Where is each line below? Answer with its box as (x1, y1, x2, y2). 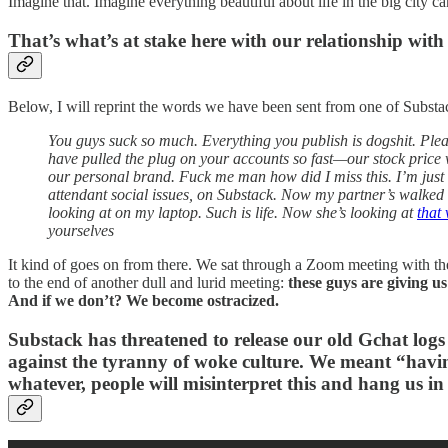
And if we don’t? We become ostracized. (8, 291, 279, 309)
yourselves (48, 221, 114, 239)
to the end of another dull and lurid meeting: (8, 273, 288, 291)
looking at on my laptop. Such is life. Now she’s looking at (48, 203, 417, 221)
